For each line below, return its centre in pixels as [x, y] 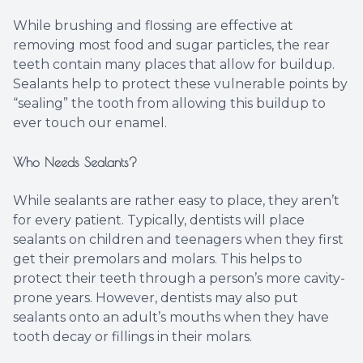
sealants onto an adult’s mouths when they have [171, 318]
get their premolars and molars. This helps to [158, 259]
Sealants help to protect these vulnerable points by [180, 84]
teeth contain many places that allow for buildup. [174, 65]
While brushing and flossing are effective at [153, 26]
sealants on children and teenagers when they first [178, 240]
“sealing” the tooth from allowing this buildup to [169, 104]
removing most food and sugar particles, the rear [171, 45]
